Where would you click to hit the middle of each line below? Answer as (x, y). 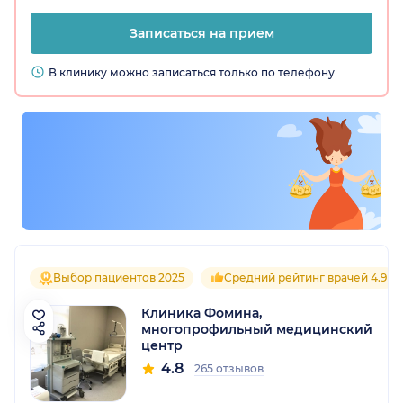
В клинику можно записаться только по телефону (192, 73)
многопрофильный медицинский (257, 330)
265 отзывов (229, 369)
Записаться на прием (201, 34)
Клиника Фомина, (201, 313)
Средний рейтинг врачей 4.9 (305, 278)
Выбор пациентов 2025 (119, 278)
